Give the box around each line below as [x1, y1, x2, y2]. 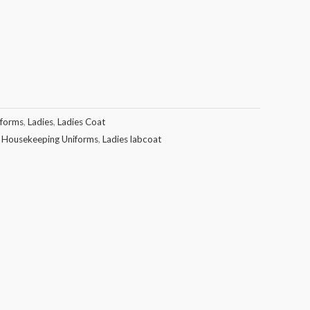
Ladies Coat [57, 116, 105, 127]
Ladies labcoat [102, 133, 161, 145]
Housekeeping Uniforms [1, 133, 98, 145]
